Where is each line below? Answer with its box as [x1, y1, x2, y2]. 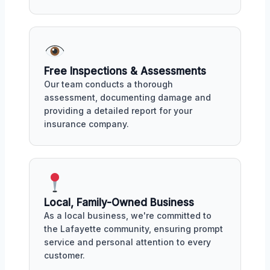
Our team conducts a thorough [44, 78, 173, 89]
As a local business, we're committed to [44, 210, 212, 221]
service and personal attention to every [44, 236, 211, 247]
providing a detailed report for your [44, 105, 192, 116]
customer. [44, 250, 85, 260]
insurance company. [44, 118, 129, 129]
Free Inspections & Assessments [44, 64, 206, 77]
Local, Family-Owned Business [44, 196, 194, 209]
